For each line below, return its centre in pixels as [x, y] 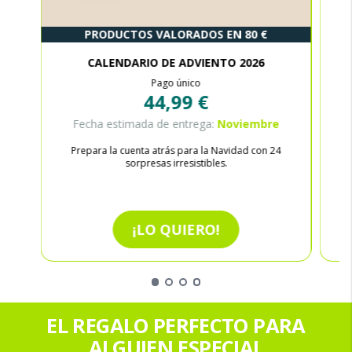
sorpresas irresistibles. [176, 163]
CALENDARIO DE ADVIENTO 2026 [176, 62]
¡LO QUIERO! [176, 229]
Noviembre [248, 123]
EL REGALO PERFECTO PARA [176, 325]
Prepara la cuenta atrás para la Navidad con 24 [176, 150]
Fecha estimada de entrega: [145, 123]
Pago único [176, 82]
